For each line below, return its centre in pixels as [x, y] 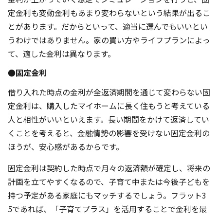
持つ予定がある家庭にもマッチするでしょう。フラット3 [107, 195]
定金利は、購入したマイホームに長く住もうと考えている [109, 106]
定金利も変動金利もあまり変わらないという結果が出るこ [109, 13]
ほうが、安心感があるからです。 [66, 147]
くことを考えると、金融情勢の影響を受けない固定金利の [109, 133]
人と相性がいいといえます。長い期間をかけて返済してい [109, 119]
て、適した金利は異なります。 [62, 54]
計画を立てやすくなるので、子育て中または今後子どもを [109, 182]
